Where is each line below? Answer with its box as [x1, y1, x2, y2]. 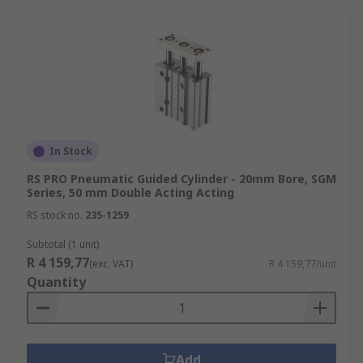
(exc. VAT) [89, 257, 133, 271]
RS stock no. [27, 208, 83, 222]
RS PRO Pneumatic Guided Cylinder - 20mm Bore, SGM [27, 171, 336, 186]
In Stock [49, 144, 92, 158]
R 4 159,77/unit [269, 257, 336, 271]
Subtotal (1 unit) [27, 237, 99, 251]
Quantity [27, 273, 86, 291]
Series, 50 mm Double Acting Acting [27, 185, 234, 200]
